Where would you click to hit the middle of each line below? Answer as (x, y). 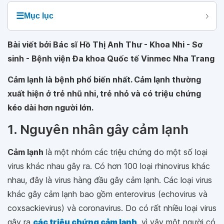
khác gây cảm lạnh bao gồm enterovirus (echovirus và (107, 194)
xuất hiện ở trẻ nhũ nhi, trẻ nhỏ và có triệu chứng (104, 93)
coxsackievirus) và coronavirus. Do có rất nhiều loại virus (112, 208)
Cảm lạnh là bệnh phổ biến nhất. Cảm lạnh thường (104, 79)
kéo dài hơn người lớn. (50, 107)
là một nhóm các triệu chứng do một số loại (125, 152)
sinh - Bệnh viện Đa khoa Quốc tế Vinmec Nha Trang (111, 58)
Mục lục (39, 16)
